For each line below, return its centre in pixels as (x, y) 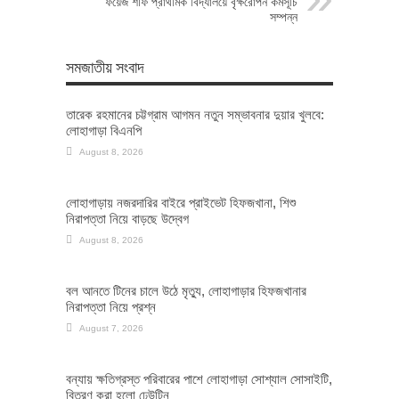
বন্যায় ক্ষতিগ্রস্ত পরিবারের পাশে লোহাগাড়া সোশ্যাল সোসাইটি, (199, 379)
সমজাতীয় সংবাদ (105, 65)
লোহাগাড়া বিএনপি (104, 130)
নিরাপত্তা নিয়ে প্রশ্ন (111, 306)
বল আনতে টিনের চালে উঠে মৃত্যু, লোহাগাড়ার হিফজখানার (186, 290)
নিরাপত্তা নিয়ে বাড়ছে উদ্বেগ (127, 218)
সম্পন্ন (284, 16)
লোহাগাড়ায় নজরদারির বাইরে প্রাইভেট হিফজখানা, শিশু (181, 202)
